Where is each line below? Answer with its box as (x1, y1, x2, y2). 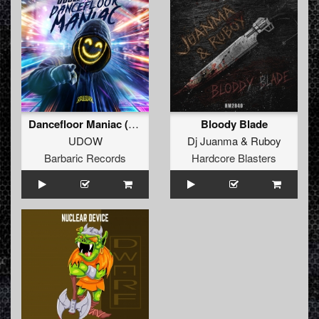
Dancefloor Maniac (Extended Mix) (128, 116, 139, 132)
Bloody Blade (200, 116, 268, 132)
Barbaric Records (44, 150, 126, 166)
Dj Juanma (187, 133, 238, 149)
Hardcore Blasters (192, 150, 276, 166)
